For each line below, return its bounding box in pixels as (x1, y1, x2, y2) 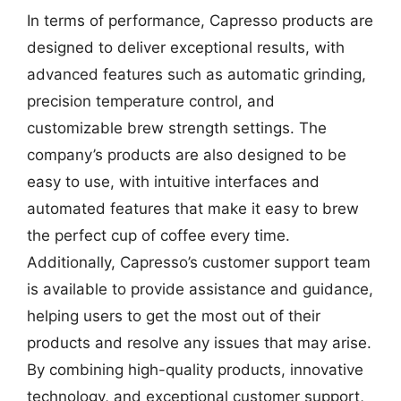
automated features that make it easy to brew (27, 199, 359, 218)
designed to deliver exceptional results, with (27, 38, 345, 56)
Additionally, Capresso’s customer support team (27, 252, 371, 271)
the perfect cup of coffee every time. (27, 226, 290, 244)
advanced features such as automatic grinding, (27, 64, 366, 83)
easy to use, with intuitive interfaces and (27, 172, 320, 191)
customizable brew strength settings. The (27, 118, 327, 137)
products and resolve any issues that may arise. (27, 333, 371, 352)
